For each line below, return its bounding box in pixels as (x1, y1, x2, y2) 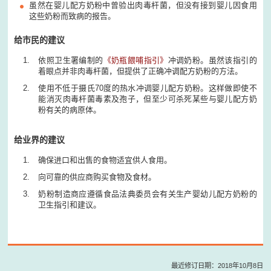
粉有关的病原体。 (38, 105, 102, 115)
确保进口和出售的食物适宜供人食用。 (38, 155, 172, 165)
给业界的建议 (14, 135, 65, 145)
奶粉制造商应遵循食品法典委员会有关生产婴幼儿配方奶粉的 (38, 189, 257, 199)
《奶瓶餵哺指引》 (103, 56, 168, 65)
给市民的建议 (14, 35, 65, 45)
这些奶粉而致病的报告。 (29, 11, 116, 21)
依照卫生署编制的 (38, 56, 103, 65)
